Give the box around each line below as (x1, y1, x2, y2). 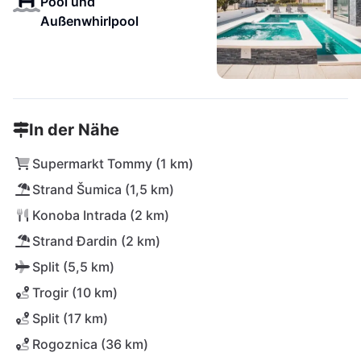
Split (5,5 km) (32, 259, 114, 275)
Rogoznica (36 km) (32, 336, 148, 352)
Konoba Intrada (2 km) (32, 207, 169, 223)
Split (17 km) (32, 310, 108, 326)
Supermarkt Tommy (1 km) (32, 156, 193, 172)
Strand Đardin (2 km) (32, 233, 160, 249)
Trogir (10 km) (32, 284, 118, 301)
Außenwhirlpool (39, 13, 139, 29)
